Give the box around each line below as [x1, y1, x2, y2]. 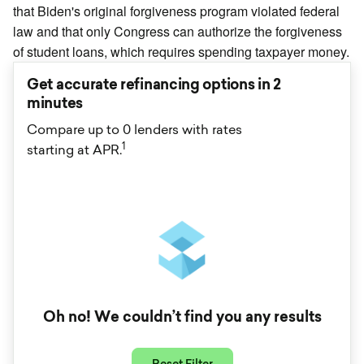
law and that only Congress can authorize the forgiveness [13, 22, 342, 41]
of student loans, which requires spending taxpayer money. [13, 42, 349, 61]
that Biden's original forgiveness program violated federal [13, 2, 340, 20]
